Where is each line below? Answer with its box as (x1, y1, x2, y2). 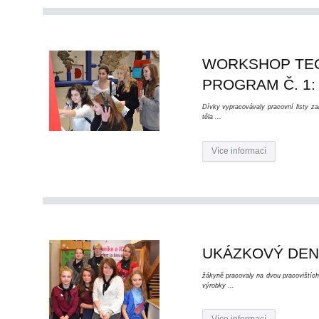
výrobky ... (202, 282, 234, 290)
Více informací (211, 145, 266, 156)
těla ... (202, 113, 221, 121)
